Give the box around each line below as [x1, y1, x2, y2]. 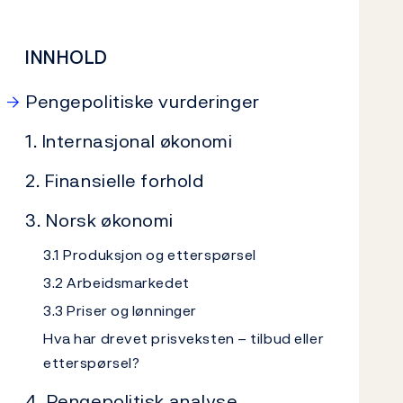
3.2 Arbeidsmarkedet [43, 272, 190, 293]
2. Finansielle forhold [25, 167, 204, 194]
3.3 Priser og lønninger [43, 300, 197, 321]
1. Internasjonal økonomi [25, 128, 233, 155]
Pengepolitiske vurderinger [25, 88, 260, 115]
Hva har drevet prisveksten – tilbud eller [43, 327, 325, 349]
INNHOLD [25, 44, 108, 71]
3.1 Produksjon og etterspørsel [43, 244, 256, 265]
